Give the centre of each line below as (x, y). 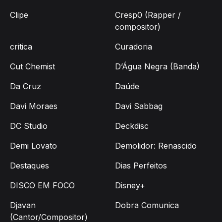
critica (21, 47)
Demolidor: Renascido (156, 146)
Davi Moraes (34, 106)
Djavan (23, 205)
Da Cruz (26, 86)
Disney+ (130, 186)
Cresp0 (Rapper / (148, 15)
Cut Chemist (32, 67)
